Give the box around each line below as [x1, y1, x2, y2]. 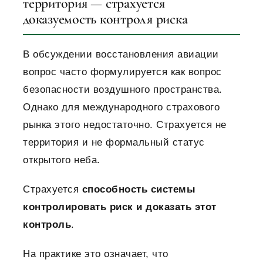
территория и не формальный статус [23, 137, 205, 149]
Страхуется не [156, 119, 227, 131]
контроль [23, 219, 71, 231]
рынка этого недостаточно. [23, 119, 153, 131]
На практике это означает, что [23, 248, 168, 260]
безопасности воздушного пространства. [23, 84, 222, 96]
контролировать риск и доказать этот [23, 201, 217, 213]
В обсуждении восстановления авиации [23, 49, 219, 60]
